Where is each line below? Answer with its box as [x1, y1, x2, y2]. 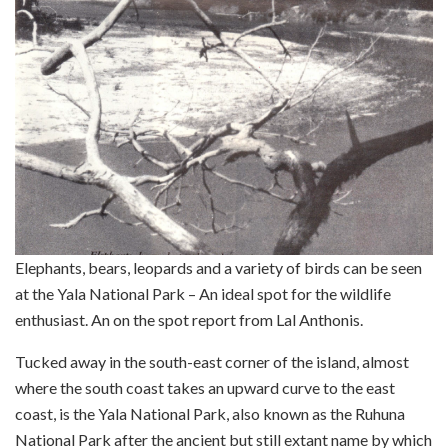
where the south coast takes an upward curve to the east [15, 377, 395, 397]
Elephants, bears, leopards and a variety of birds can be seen [15, 257, 422, 277]
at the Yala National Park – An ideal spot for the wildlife [15, 283, 391, 303]
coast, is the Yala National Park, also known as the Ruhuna [15, 403, 405, 423]
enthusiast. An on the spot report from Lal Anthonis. [15, 309, 363, 329]
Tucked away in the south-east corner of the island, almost [15, 351, 409, 371]
